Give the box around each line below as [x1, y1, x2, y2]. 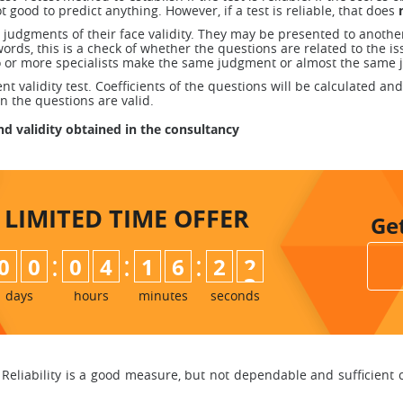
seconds [210, 287, 260, 304]
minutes [138, 287, 188, 304]
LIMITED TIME [4, 201, 174, 235]
